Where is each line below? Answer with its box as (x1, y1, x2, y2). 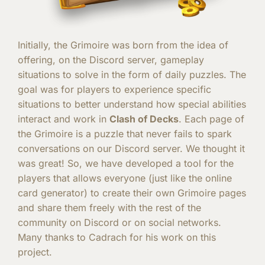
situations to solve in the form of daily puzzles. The (18, 68, 246, 80)
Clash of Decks (109, 112, 179, 125)
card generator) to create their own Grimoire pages (18, 186, 246, 199)
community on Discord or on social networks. (18, 216, 221, 228)
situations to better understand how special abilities (18, 98, 246, 110)
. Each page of (179, 112, 244, 125)
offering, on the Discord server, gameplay (18, 53, 204, 66)
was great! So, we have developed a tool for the (18, 157, 234, 169)
